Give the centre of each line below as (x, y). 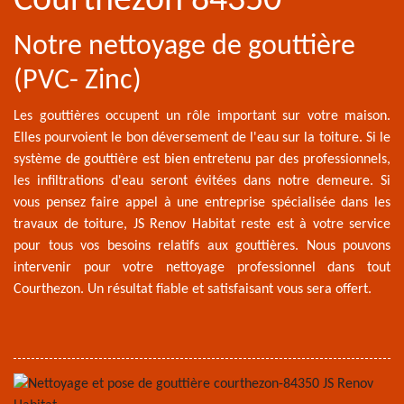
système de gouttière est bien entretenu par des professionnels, (202, 160)
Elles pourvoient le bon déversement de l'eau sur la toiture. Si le (202, 138)
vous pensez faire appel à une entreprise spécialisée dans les (202, 203)
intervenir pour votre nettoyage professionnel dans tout (202, 268)
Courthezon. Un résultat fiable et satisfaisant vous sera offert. (193, 289)
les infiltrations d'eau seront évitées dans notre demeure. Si (202, 181)
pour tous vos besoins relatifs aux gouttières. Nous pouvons (202, 246)
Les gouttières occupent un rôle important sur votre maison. (202, 116)
